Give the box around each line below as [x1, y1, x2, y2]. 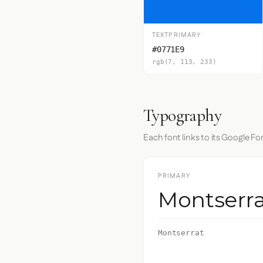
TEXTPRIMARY [152, 31, 201, 40]
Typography [143, 104, 221, 126]
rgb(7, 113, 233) [152, 58, 217, 66]
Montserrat [158, 228, 204, 237]
